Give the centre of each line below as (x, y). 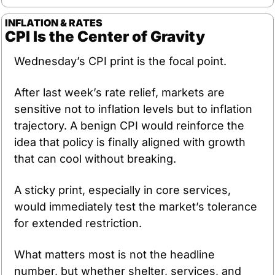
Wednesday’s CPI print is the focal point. (120, 61)
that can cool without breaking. (97, 158)
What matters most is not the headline (114, 254)
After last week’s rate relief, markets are (119, 92)
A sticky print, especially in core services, (122, 190)
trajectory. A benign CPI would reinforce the (129, 125)
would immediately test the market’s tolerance (136, 206)
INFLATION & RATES (54, 22)
